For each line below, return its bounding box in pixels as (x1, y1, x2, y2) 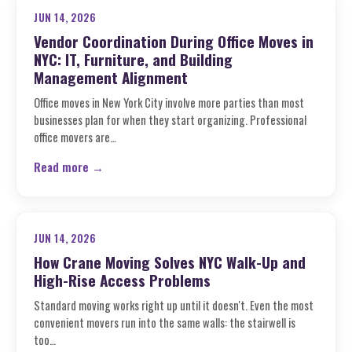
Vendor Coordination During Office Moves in (34, 30, 313, 52)
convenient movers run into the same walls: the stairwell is (34, 314, 295, 331)
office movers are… (34, 129, 116, 145)
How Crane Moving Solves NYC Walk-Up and (34, 251, 306, 273)
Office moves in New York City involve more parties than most (34, 94, 304, 111)
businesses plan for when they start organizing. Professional (34, 112, 306, 128)
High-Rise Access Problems (34, 269, 211, 291)
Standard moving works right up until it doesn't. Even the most (34, 297, 313, 313)
